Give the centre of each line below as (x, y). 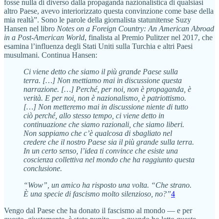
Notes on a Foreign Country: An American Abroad (135, 29)
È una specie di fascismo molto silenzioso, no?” (97, 194)
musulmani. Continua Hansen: (51, 55)
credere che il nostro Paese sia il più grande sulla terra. (109, 142)
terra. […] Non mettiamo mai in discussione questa (103, 81)
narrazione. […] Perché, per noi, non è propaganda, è (107, 89)
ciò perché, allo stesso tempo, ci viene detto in (94, 116)
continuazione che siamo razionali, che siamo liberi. (104, 125)
